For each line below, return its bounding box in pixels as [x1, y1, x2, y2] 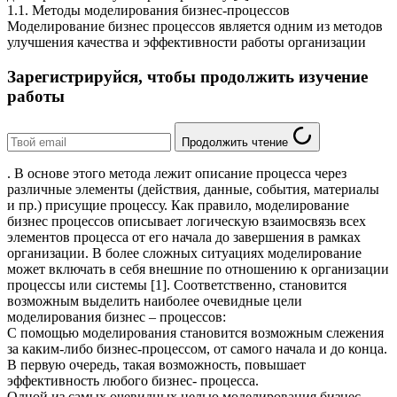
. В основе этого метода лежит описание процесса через [7, 166, 346, 182]
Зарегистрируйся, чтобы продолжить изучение [7, 66, 368, 86]
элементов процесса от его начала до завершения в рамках [7, 230, 361, 245]
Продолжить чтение [182, 136, 288, 150]
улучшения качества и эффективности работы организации [7, 34, 366, 50]
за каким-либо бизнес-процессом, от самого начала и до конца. [7, 341, 387, 357]
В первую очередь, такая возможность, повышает [7, 357, 306, 373]
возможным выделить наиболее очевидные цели [7, 293, 302, 309]
